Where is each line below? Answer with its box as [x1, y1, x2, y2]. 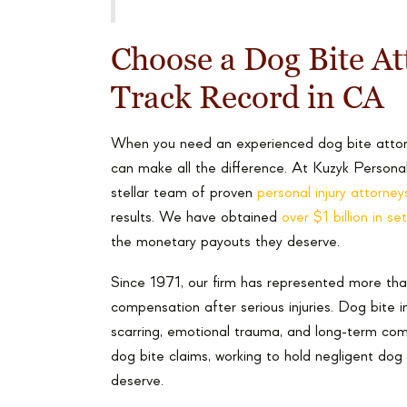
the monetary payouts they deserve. [111, 234, 340, 250]
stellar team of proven [111, 185, 257, 201]
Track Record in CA [111, 78, 383, 118]
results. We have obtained [111, 210, 282, 225]
